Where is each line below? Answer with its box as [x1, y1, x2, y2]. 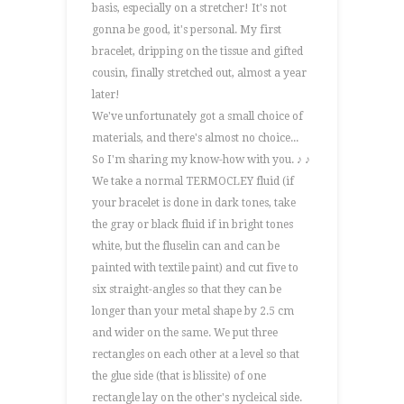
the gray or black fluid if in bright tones [92, 218, 293, 231]
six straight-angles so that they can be [92, 283, 281, 296]
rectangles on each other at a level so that [92, 348, 299, 361]
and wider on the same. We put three [92, 326, 278, 339]
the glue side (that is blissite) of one [92, 370, 266, 382]
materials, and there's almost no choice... [92, 132, 298, 144]
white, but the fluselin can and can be [92, 240, 280, 252]
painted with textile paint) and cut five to [92, 262, 298, 274]
